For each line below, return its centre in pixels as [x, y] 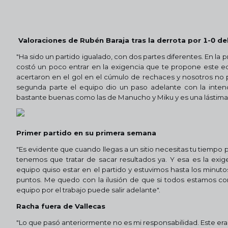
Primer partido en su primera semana [86, 133]
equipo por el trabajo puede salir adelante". [88, 190]
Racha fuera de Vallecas [61, 206]
